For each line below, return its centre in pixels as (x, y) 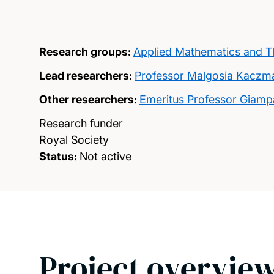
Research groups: (85, 52)
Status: (58, 156)
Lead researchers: (86, 76)
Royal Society (74, 140)
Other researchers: (88, 99)
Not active (106, 156)
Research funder (81, 123)
